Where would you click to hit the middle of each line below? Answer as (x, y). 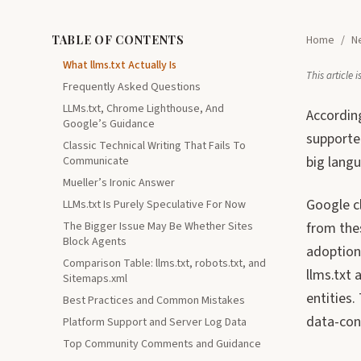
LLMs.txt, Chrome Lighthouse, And (143, 109)
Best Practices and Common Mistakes (154, 301)
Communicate (96, 161)
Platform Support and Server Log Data (155, 322)
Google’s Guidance (109, 124)
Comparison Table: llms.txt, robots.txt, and (164, 263)
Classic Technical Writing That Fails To (154, 146)
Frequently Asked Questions (132, 87)
